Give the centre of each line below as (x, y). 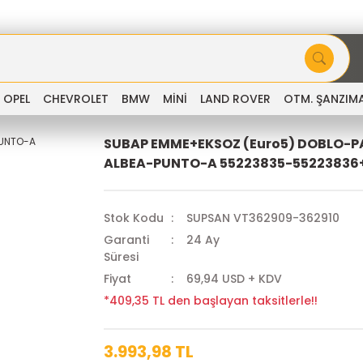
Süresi (121, 257)
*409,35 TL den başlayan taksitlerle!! (211, 301)
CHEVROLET (76, 98)
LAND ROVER (235, 98)
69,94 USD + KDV (235, 279)
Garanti (126, 240)
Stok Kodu (134, 218)
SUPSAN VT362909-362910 (263, 218)
